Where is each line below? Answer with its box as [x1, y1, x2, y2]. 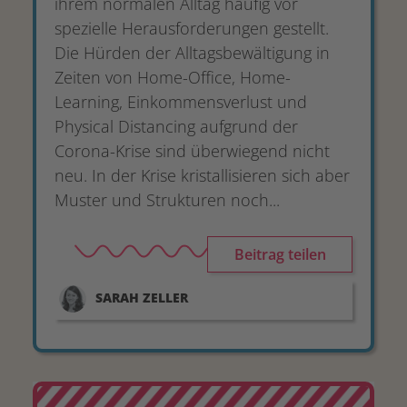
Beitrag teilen [233, 244, 326, 264]
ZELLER [143, 289, 188, 306]
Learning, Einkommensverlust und [55, 91, 307, 113]
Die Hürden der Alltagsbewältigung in [55, 42, 330, 64]
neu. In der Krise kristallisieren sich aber [55, 164, 350, 186]
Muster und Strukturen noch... [55, 189, 280, 211]
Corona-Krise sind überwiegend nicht [55, 140, 330, 162]
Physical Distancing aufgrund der [55, 115, 298, 137]
